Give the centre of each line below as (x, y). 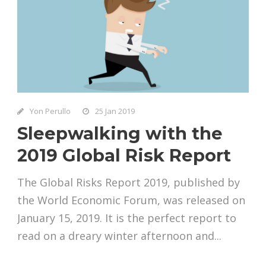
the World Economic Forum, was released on (131, 200)
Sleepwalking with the (120, 133)
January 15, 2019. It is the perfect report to (127, 218)
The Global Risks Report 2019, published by (129, 182)
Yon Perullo (50, 111)
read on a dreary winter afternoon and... (119, 235)
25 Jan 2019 (115, 111)
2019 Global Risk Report (124, 155)
